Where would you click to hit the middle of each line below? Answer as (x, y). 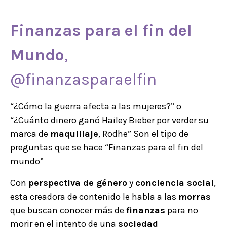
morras (195, 196)
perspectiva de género (78, 183)
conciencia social (175, 183)
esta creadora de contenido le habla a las (94, 196)
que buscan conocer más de (68, 210)
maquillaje (74, 134)
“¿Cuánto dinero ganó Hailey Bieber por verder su (109, 120)
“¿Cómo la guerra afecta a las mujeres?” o (96, 106)
